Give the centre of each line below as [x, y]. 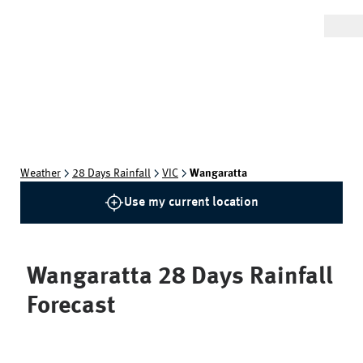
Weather [41, 173]
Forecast [71, 306]
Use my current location [191, 203]
